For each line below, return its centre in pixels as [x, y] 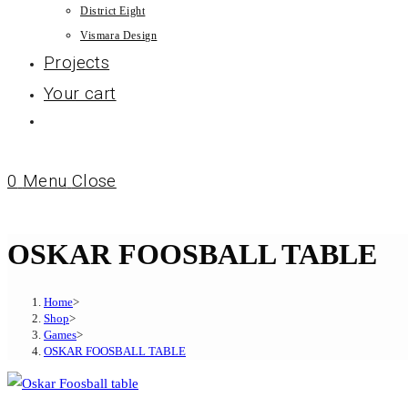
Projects [77, 62]
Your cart [80, 93]
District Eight [113, 11]
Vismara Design [119, 36]
